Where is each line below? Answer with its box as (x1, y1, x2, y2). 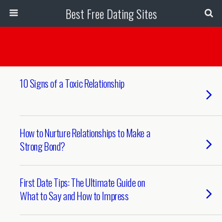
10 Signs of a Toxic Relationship (20, 75, 124, 91)
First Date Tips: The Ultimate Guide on (20, 174, 145, 190)
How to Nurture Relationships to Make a (20, 125, 151, 140)
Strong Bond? (20, 138, 65, 154)
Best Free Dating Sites (65, 4, 157, 22)
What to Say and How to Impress (20, 188, 129, 203)
